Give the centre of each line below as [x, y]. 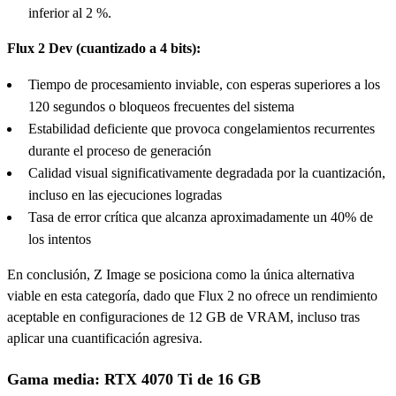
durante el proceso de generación [120, 150]
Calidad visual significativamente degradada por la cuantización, [207, 172]
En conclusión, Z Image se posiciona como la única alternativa [181, 274]
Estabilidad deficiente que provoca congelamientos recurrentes [202, 128]
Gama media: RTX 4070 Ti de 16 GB [134, 379]
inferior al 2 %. [70, 12]
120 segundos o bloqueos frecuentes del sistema [161, 106]
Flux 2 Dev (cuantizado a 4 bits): [104, 48]
